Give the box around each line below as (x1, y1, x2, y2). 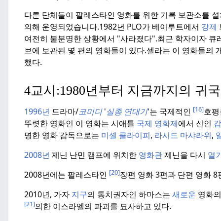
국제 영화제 (137, 118, 178, 129)
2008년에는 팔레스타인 (24, 169, 109, 181)
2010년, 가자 (24, 189, 72, 200)
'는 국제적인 (147, 106, 193, 117)
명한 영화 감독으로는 (24, 130, 101, 141)
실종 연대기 (106, 106, 147, 117)
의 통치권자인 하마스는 (87, 189, 172, 200)
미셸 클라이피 (101, 130, 150, 141)
